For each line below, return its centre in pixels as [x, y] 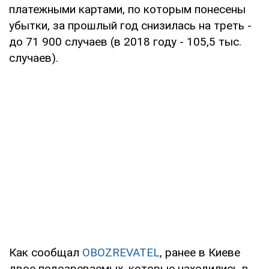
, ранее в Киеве [200, 253]
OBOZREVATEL [121, 253]
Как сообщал [46, 253]
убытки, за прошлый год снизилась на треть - [130, 26]
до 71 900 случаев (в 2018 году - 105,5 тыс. [125, 42]
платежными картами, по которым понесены [127, 10]
